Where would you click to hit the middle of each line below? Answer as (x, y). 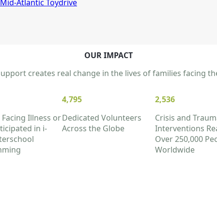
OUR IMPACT (108, 55)
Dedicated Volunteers (102, 118)
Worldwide (175, 150)
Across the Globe (93, 129)
